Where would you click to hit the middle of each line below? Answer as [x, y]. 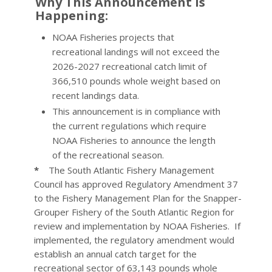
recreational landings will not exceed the [136, 52]
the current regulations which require [129, 126]
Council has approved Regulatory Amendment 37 [136, 184]
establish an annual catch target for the [115, 254]
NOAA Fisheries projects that [113, 37]
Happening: [71, 15]
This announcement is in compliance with [136, 111]
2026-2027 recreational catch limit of [129, 66]
